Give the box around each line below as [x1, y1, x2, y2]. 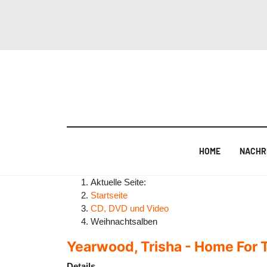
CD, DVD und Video [91, 203, 169, 213]
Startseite [91, 190, 128, 200]
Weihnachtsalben [91, 216, 157, 226]
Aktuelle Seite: [91, 176, 151, 187]
